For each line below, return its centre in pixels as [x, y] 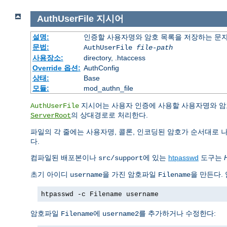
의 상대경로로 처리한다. [109, 115]
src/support [121, 158]
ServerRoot [51, 115]
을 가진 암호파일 [130, 174]
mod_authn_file [108, 88]
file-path [154, 47]
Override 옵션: [56, 68]
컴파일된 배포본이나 [64, 157]
